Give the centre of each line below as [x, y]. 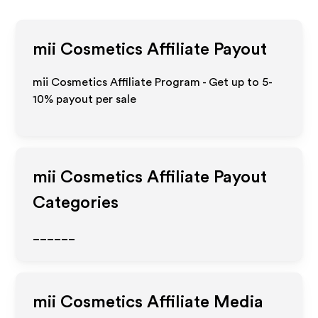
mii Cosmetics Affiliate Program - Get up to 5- [153, 82]
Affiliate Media [203, 302]
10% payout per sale [85, 99]
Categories [76, 203]
